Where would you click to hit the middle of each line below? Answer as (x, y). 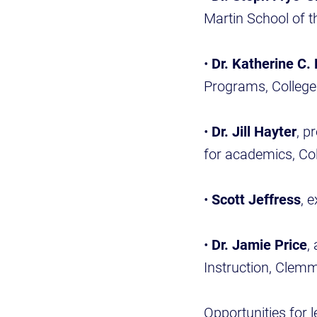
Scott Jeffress (256, 199)
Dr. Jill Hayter (254, 131)
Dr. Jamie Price (259, 244)
